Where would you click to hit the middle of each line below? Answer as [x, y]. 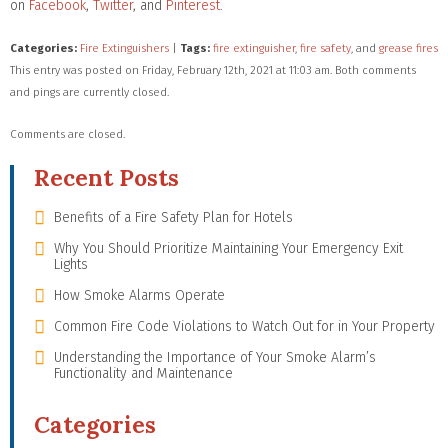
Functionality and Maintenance [143, 373]
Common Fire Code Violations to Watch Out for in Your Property [244, 326]
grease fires [408, 48]
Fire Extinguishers [124, 48]
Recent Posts [106, 177]
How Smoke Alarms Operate [139, 295]
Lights [71, 264]
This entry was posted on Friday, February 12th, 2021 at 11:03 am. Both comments [213, 70]
